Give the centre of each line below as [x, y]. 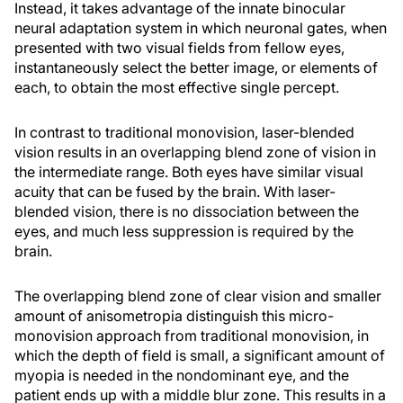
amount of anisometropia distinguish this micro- [174, 316]
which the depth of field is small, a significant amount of [200, 355]
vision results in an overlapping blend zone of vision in [195, 152]
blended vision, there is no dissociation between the [187, 211]
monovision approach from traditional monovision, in [192, 336]
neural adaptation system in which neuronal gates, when [201, 28]
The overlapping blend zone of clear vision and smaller [198, 296]
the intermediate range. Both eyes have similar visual [189, 172]
